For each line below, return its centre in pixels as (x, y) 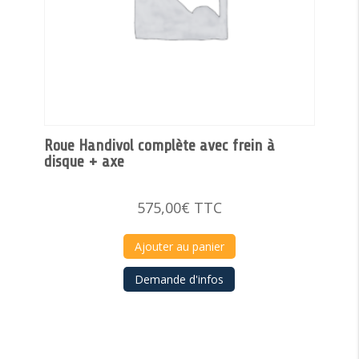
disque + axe (84, 161)
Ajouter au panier (179, 246)
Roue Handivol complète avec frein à (159, 145)
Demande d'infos (179, 280)
